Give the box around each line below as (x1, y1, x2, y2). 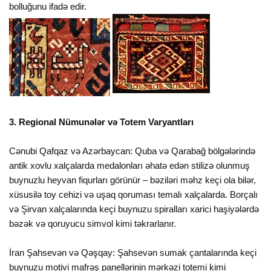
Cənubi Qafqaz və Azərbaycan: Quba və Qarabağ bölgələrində (9, 146, 256, 157)
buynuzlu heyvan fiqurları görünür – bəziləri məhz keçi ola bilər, (9, 175, 256, 186)
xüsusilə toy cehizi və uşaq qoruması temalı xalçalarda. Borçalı (9, 189, 258, 200)
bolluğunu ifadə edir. (9, 1, 87, 12)
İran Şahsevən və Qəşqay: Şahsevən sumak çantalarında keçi (9, 247, 257, 258)
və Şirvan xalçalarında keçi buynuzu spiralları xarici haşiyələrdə (9, 204, 260, 215)
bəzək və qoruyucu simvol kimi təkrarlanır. (9, 218, 177, 229)
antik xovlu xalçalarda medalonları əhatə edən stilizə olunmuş (9, 160, 250, 171)
